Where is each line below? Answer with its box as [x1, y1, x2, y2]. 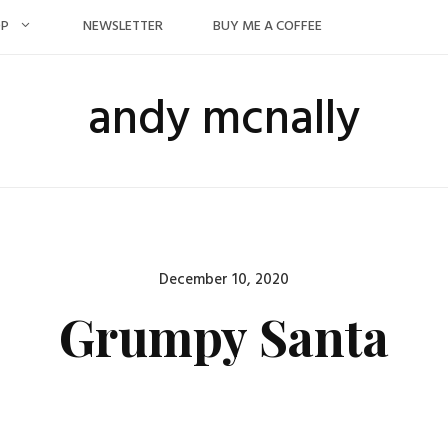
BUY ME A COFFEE [213, 15, 322, 38]
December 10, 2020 [159, 268, 289, 292]
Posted [223, 266, 272, 292]
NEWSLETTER [83, 15, 163, 38]
